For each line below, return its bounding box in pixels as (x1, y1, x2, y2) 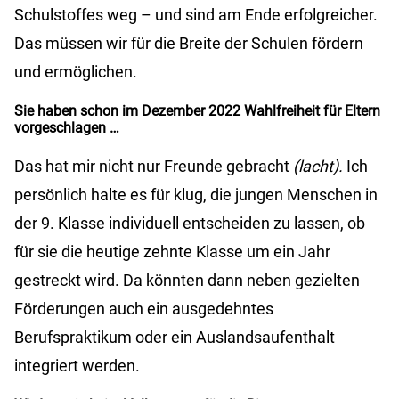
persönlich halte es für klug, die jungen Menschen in (14, 185, 378, 205)
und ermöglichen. (14, 62, 137, 82)
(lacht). (293, 157, 343, 176)
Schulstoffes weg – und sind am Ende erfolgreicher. (14, 5, 378, 25)
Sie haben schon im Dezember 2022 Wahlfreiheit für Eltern (14, 102, 380, 120)
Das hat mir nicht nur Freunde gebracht (14, 157, 293, 176)
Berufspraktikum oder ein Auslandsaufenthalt (14, 328, 335, 347)
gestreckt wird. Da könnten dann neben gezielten (14, 271, 360, 290)
